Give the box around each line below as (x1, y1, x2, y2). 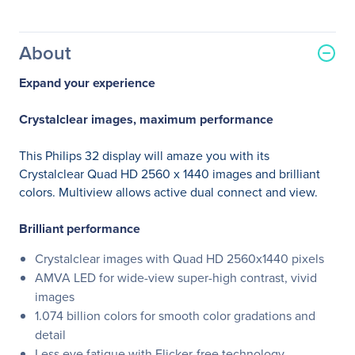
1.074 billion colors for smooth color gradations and (35, 307, 315, 325)
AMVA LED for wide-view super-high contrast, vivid (35, 269, 317, 287)
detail (35, 326, 66, 344)
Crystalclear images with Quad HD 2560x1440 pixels (35, 250, 324, 268)
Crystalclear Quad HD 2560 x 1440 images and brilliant (19, 165, 320, 183)
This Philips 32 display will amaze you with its (19, 147, 269, 165)
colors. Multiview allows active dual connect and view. (19, 183, 318, 201)
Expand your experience (19, 74, 155, 92)
